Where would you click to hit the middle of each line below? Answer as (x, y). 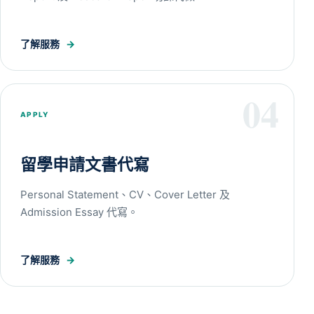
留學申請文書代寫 (85, 164)
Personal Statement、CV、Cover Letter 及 (125, 194)
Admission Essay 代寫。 (79, 212)
